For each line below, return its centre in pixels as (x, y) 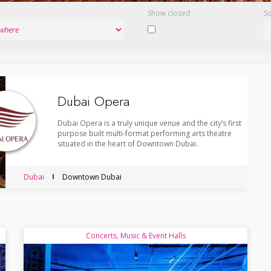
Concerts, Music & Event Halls (135, 235)
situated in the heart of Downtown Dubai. (128, 143)
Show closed (169, 13)
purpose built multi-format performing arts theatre (145, 133)
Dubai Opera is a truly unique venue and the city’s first (149, 123)
